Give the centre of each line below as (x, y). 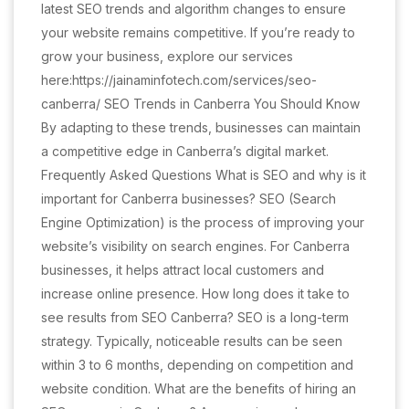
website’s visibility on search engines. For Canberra (195, 246)
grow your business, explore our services (167, 56)
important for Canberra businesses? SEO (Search (189, 199)
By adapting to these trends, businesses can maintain (201, 127)
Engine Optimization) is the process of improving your (203, 222)
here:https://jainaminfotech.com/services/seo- (179, 80)
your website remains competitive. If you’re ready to (198, 32)
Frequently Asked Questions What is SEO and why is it (204, 175)
